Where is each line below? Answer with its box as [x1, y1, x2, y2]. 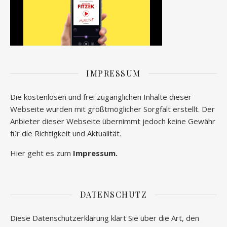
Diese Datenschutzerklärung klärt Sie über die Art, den [10, 213, 199, 223]
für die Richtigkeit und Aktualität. [10, 128, 121, 139]
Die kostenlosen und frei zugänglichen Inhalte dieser [10, 92, 192, 102]
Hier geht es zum [10, 148, 73, 159]
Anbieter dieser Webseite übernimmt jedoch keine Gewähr [10, 116, 215, 127]
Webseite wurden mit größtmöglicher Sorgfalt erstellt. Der [10, 104, 215, 115]
